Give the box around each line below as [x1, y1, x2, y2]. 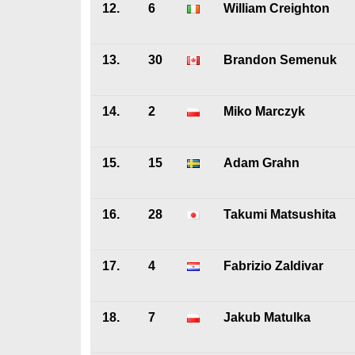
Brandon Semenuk [223, 53, 337, 67]
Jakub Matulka [223, 311, 311, 324]
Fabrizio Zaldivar [223, 259, 323, 273]
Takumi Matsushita [223, 208, 336, 221]
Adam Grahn [223, 156, 300, 170]
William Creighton [223, 2, 330, 15]
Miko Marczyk [223, 105, 305, 118]
